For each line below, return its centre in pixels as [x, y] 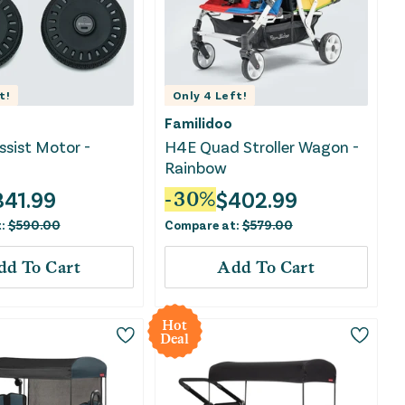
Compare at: [203, 225]
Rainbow [195, 168]
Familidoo [198, 123]
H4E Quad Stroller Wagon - [261, 147]
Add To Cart [266, 268]
